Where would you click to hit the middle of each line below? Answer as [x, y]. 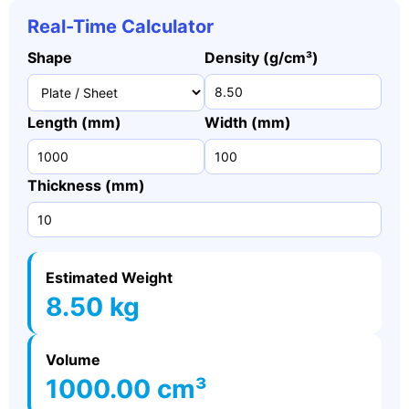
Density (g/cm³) [262, 58]
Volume [73, 360]
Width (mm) [248, 122]
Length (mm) [74, 122]
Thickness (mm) [86, 185]
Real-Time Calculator [121, 26]
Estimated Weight [109, 278]
